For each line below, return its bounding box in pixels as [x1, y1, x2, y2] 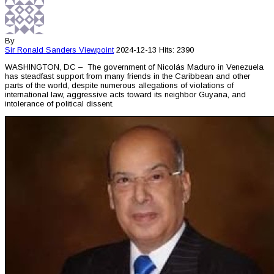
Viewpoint [79, 45, 114, 55]
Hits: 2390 [159, 45, 194, 55]
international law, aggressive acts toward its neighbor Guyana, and [5, 90, 246, 100]
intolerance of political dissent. [5, 99, 114, 109]
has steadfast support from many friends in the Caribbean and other [5, 72, 250, 81]
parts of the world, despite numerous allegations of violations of [5, 81, 234, 91]
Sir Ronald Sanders [5, 45, 76, 55]
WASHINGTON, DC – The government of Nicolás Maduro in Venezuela [5, 62, 264, 72]
